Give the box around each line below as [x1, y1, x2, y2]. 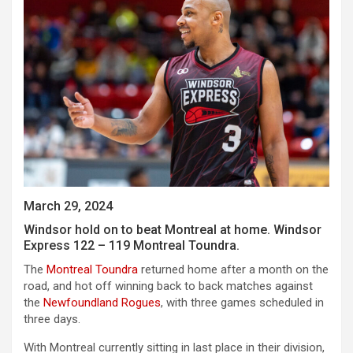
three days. [24, 311, 80, 326]
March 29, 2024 [24, 198, 113, 214]
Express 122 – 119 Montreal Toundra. [24, 237, 240, 253]
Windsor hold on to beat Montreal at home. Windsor [24, 221, 321, 237]
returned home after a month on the [138, 262, 329, 277]
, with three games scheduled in [161, 295, 324, 310]
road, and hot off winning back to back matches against [24, 278, 313, 293]
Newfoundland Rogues [43, 295, 161, 310]
